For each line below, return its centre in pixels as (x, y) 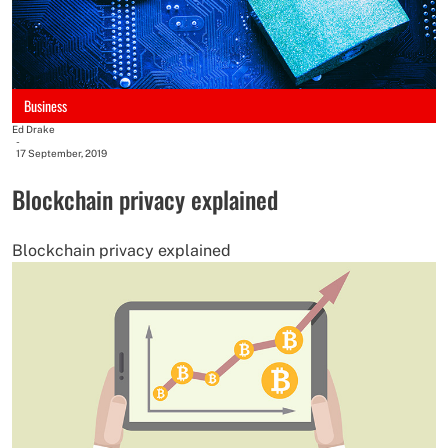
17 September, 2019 (61, 153)
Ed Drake (33, 129)
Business (45, 106)
